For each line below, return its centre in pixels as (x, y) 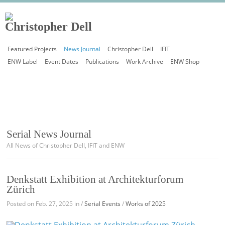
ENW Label (23, 62)
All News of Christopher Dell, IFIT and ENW (66, 145)
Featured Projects (32, 49)
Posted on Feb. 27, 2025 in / (46, 204)
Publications (102, 62)
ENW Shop (185, 62)
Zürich (21, 189)
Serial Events (103, 204)
